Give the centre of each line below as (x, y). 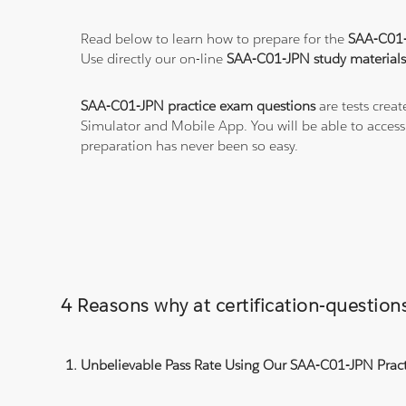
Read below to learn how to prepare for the (215, 39)
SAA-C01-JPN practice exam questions (198, 106)
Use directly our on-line (154, 59)
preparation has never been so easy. (190, 146)
